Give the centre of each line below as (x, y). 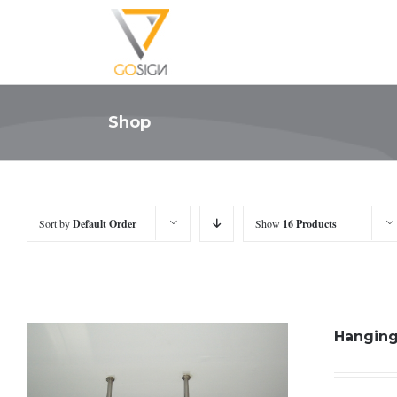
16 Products (310, 224)
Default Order (105, 224)
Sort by (56, 223)
